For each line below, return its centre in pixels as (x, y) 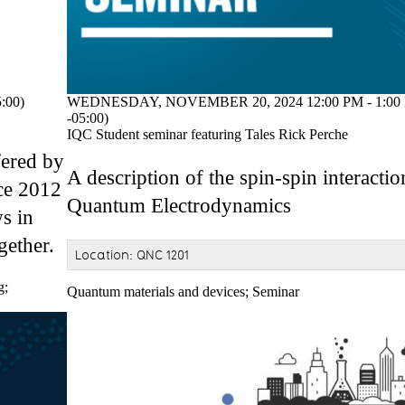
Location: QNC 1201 (132, 255)
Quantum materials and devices (156, 291)
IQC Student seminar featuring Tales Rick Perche (207, 134)
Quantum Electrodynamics (179, 205)
